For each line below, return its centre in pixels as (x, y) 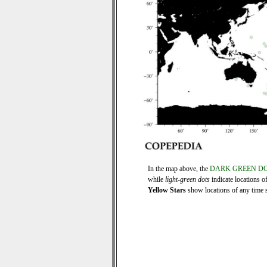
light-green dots (187, 179)
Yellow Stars (167, 190)
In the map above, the (179, 169)
